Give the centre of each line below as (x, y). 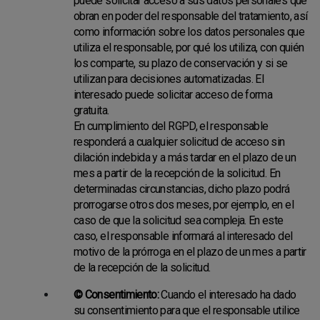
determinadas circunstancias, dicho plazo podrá (182, 189)
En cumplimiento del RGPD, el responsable (171, 126)
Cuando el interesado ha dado (227, 295)
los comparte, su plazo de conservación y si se (181, 63)
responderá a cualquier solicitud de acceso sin (179, 142)
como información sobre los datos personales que (189, 32)
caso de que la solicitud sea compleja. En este (179, 220)
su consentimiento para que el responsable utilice (187, 310)
